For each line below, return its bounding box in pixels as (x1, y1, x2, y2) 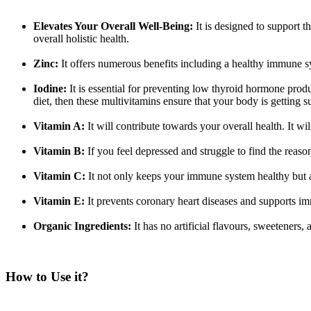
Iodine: (33, 83, 67, 95)
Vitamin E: (33, 195, 85, 208)
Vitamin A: (33, 120, 85, 133)
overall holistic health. (33, 33, 129, 45)
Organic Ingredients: (33, 220, 131, 233)
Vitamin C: (33, 170, 85, 183)
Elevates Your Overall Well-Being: (33, 20, 193, 33)
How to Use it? (6, 269, 89, 284)
